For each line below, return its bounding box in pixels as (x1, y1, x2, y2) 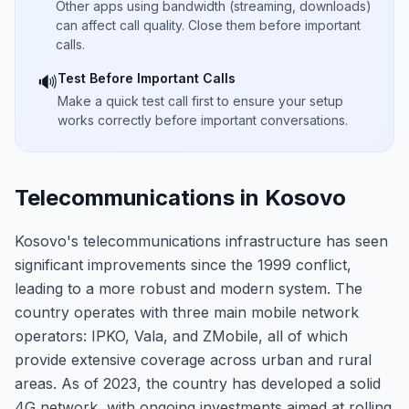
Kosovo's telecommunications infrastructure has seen (15, 232, 388, 250)
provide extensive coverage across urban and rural (15, 351, 372, 369)
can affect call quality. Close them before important (56, 17, 361, 33)
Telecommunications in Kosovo (15, 184, 346, 211)
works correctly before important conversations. (58, 112, 348, 128)
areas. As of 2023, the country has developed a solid (15, 374, 381, 393)
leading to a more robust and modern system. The (15, 279, 362, 298)
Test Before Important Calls (58, 70, 236, 86)
